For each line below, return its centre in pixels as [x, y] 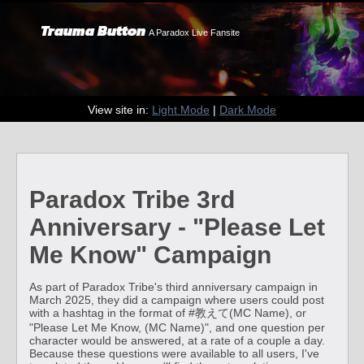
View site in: [118, 110]
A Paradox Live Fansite [194, 32]
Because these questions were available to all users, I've [174, 353]
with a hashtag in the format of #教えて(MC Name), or [168, 312]
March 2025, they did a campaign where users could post [177, 299]
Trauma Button [95, 30]
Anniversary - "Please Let [177, 227]
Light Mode [181, 110]
